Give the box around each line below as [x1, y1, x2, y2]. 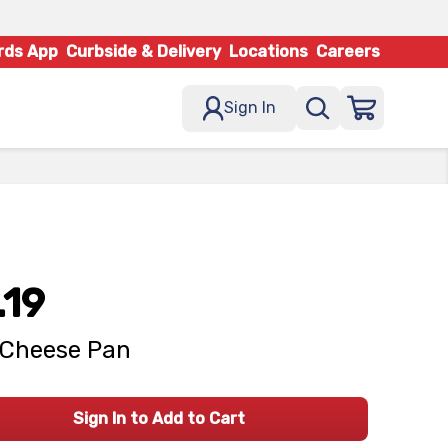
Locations [229, 42, 308, 61]
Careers [316, 42, 380, 61]
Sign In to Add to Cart [72, 409, 245, 428]
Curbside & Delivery [66, 42, 221, 61]
